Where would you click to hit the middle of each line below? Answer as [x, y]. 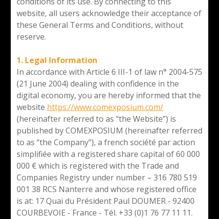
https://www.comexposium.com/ [105, 107]
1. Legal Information [57, 60]
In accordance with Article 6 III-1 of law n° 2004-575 [109, 72]
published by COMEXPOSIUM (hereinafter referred [109, 130]
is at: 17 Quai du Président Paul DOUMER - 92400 [105, 201]
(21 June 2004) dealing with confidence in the [98, 83]
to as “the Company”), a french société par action [106, 142]
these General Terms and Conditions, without [100, 25]
